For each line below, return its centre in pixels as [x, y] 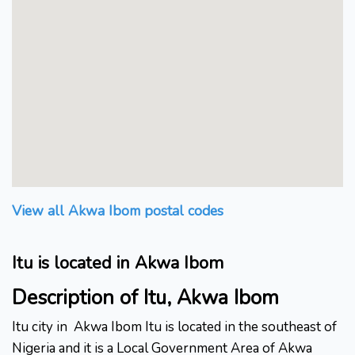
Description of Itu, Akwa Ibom [145, 298]
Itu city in [40, 327]
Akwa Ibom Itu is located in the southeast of [205, 327]
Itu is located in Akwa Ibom [118, 263]
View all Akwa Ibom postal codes [118, 211]
